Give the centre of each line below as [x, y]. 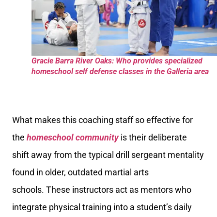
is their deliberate [153, 137]
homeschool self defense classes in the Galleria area [120, 72]
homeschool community [73, 137]
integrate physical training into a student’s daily [102, 207]
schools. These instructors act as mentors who [102, 189]
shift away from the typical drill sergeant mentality [108, 155]
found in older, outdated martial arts [80, 172]
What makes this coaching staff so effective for [102, 120]
